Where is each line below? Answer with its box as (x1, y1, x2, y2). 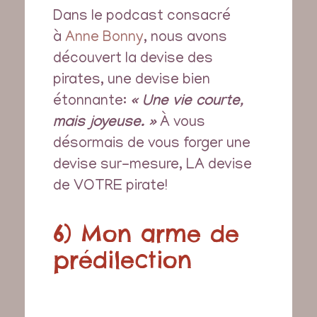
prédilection (53, 246, 192, 275)
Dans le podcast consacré (53, 9, 231, 26)
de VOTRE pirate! (53, 179, 167, 196)
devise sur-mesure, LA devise (53, 158, 252, 175)
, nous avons (144, 30, 227, 47)
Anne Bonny (65, 30, 144, 47)
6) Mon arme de (53, 219, 239, 249)
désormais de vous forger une (53, 137, 250, 154)
